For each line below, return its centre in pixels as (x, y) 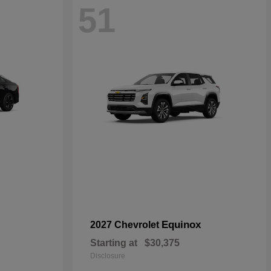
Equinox (181, 225)
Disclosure (108, 256)
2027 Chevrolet (126, 225)
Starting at (114, 243)
